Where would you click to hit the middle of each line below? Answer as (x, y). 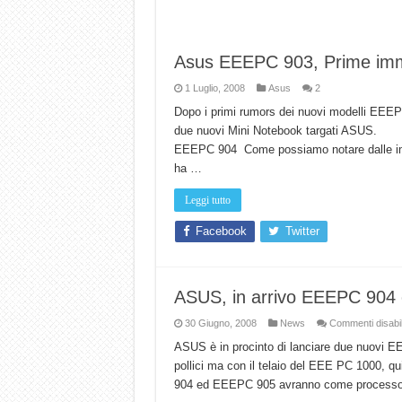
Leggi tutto (207, 201)
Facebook (221, 232)
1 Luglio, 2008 (214, 88)
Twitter (302, 232)
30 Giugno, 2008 (220, 323)
